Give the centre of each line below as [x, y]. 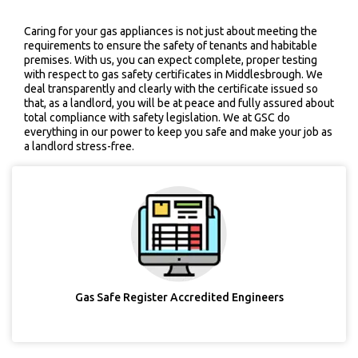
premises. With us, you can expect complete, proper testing [171, 60]
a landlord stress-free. [79, 146]
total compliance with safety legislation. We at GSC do [157, 117]
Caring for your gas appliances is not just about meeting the [171, 31]
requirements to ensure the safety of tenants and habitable [171, 46]
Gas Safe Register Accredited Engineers [179, 297]
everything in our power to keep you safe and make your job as [178, 132]
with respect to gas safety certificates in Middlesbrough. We [173, 74]
